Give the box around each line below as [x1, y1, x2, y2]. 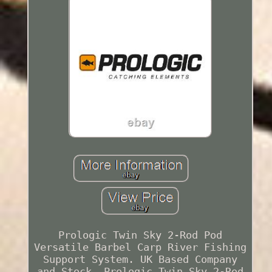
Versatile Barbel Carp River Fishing [33, 241, 246, 254]
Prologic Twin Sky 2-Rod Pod [58, 229, 222, 242]
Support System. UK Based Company [42, 253, 237, 266]
